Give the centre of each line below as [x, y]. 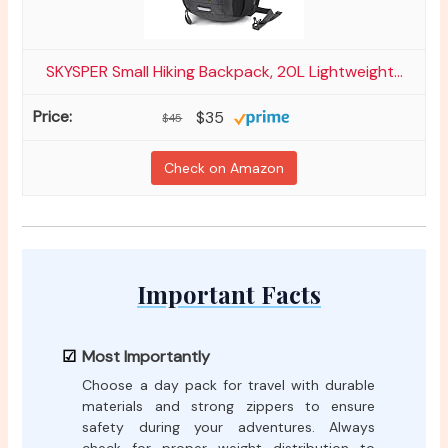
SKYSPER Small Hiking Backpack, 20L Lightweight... [224, 72]
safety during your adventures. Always [229, 427]
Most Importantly [146, 357]
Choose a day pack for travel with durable [229, 385]
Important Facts [229, 294]
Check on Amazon [224, 168]
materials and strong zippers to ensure [229, 406]
